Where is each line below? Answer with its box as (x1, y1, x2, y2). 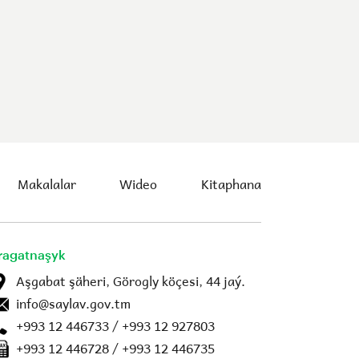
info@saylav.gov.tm (16, 290, 131, 316)
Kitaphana (200, 171, 261, 196)
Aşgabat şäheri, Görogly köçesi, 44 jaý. (16, 268, 245, 293)
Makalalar (17, 171, 76, 196)
